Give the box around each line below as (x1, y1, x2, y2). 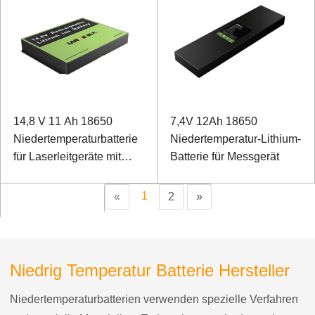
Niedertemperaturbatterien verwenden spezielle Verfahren (10, 292, 298, 305)
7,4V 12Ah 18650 (170, 115, 257, 127)
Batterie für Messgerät (170, 150, 279, 162)
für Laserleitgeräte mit (13, 150, 121, 162)
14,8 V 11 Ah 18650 (13, 115, 112, 127)
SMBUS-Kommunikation (13, 168, 136, 180)
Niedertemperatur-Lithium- (170, 133, 301, 145)
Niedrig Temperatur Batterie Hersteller (10, 261, 290, 280)
